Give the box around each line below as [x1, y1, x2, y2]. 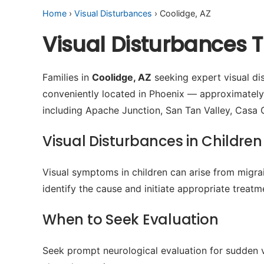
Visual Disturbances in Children [42, 131, 262, 151]
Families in [42, 71, 92, 83]
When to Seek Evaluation [42, 210, 219, 229]
